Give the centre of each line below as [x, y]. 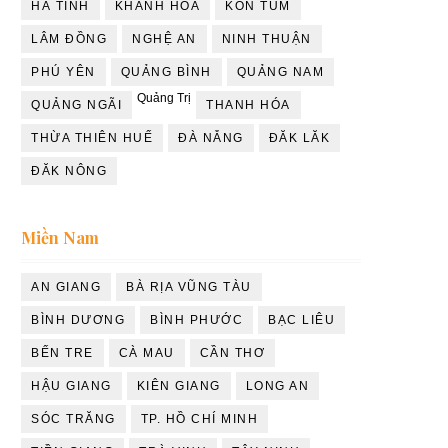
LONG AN [277, 385]
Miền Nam [60, 237]
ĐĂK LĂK [299, 137]
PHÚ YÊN [63, 71]
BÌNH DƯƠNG [78, 319]
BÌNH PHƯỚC [196, 319]
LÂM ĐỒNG [69, 38]
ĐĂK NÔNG [69, 170]
